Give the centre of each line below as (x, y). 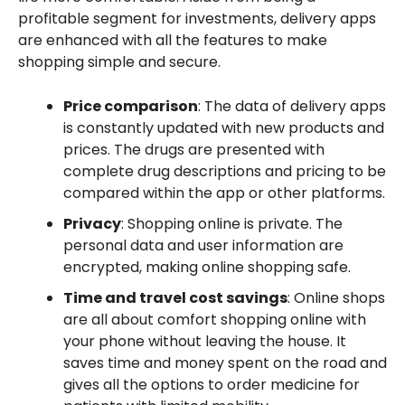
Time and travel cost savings (175, 297)
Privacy (92, 223)
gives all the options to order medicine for (211, 384)
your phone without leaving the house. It (204, 341)
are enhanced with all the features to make (172, 40)
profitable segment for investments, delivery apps (197, 18)
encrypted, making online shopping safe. (207, 267)
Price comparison (130, 106)
